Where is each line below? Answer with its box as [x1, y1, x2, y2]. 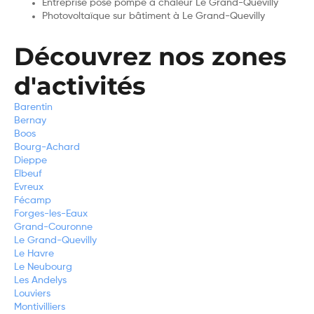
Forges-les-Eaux [14, 209, 88, 219]
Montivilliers [14, 302, 65, 313]
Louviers [14, 289, 50, 299]
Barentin [14, 102, 53, 113]
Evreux [14, 182, 43, 193]
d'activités [14, 71, 146, 102]
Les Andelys [14, 275, 67, 286]
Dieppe [14, 156, 47, 166]
